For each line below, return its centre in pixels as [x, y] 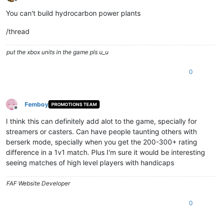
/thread [18, 31]
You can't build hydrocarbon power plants [73, 13]
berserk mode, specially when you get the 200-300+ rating [102, 142]
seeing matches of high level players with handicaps [90, 162]
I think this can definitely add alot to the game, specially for [101, 121]
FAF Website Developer [38, 183]
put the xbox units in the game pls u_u [57, 52]
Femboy [37, 104]
